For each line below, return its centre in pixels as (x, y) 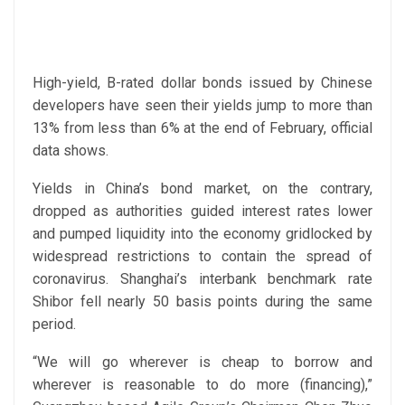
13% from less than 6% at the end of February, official (202, 128)
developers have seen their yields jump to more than (202, 106)
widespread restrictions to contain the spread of (202, 257)
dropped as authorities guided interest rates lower (202, 212)
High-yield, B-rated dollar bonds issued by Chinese (202, 83)
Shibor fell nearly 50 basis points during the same (202, 302)
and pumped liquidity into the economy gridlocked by (202, 234)
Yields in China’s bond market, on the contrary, (202, 189)
